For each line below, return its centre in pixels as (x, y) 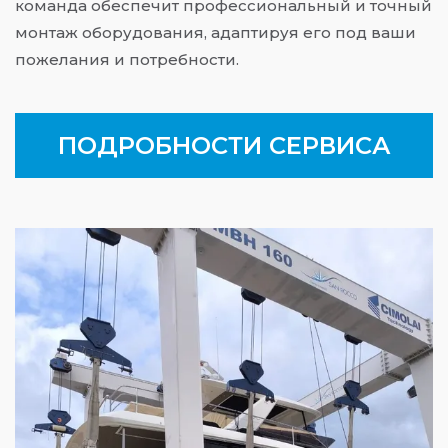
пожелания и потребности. (127, 60)
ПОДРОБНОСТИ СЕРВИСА (224, 145)
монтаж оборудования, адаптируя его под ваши (215, 33)
